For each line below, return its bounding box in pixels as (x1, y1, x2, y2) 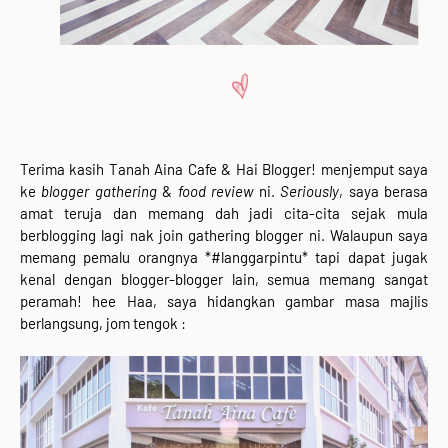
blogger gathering (41, 181, 157, 200)
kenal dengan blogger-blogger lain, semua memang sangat (20, 269, 428, 288)
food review (177, 181, 254, 200)
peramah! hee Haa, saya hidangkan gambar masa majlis (20, 291, 428, 310)
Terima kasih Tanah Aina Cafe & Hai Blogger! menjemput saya (20, 159, 428, 178)
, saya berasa (339, 181, 429, 200)
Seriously (280, 181, 340, 200)
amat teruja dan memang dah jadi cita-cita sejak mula (20, 203, 428, 222)
